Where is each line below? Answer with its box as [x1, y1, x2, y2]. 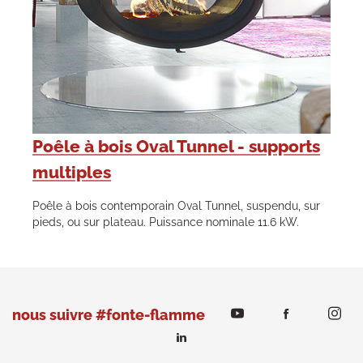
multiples [32, 161, 111, 182]
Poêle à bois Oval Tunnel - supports [32, 135, 320, 156]
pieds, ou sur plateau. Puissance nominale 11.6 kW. [32, 215, 299, 228]
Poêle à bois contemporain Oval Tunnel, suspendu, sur [32, 199, 320, 212]
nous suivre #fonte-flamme [12, 305, 205, 323]
